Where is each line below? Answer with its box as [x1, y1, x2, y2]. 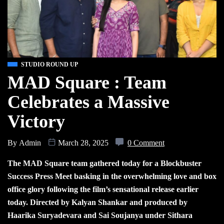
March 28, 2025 [56, 138, 110, 147]
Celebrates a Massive [7, 91, 169, 112]
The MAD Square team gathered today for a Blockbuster [7, 158, 201, 167]
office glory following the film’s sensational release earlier [7, 184, 198, 193]
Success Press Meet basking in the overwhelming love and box [7, 171, 216, 180]
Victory [7, 111, 65, 131]
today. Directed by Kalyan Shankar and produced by [7, 197, 187, 206]
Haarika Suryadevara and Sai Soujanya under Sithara [7, 210, 192, 219]
